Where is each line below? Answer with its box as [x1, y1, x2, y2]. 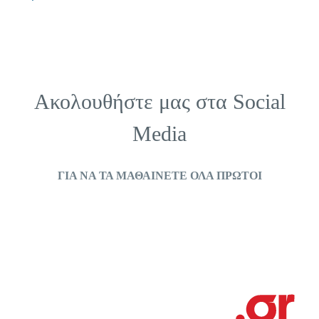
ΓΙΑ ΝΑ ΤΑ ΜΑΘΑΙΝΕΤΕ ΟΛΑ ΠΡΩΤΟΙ [57, 169, 262, 182]
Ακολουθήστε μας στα [33, 90, 233, 114]
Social [232, 90, 286, 114]
